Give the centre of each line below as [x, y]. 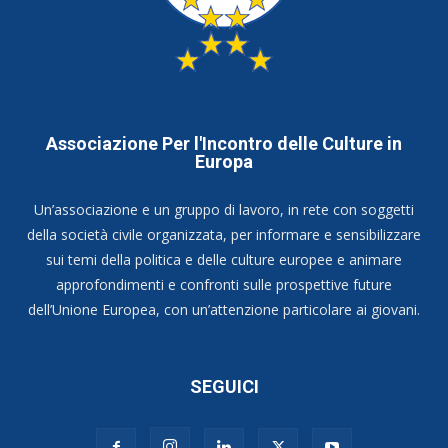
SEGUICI [224, 387]
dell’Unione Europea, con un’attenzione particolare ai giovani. [224, 310]
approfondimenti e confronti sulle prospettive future [224, 285]
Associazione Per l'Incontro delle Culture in [224, 144]
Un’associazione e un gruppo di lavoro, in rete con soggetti [224, 210]
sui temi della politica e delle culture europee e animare [224, 260]
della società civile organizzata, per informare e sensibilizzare [224, 235]
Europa [224, 162]
